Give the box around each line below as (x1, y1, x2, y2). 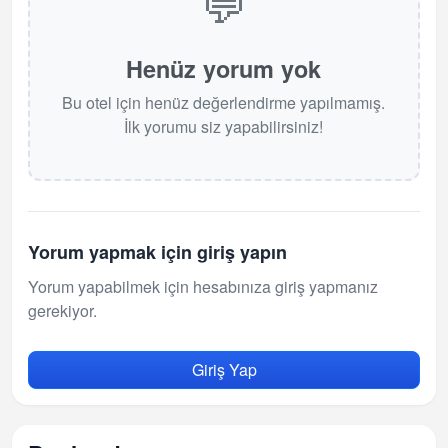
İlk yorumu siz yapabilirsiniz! (124, 115, 324, 139)
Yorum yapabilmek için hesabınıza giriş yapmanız (28, 275, 378, 299)
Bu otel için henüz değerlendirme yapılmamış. (62, 91, 386, 115)
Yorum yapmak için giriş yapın (28, 239, 287, 266)
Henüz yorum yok (126, 52, 322, 86)
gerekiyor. (28, 299, 97, 323)
